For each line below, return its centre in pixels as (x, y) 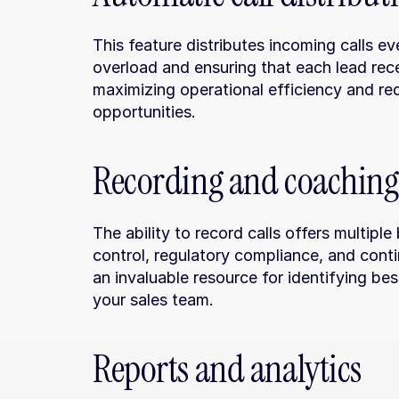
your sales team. (153, 300)
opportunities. (144, 112)
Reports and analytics (227, 369)
